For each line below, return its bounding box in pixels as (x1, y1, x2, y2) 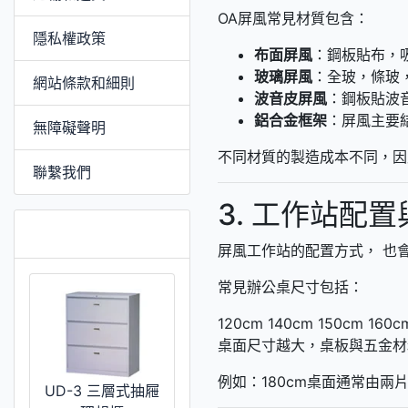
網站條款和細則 (33, 73, 135, 92)
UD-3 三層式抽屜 (45, 381, 159, 400)
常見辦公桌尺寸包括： (218, 277, 363, 296)
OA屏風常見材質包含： (218, 8, 369, 27)
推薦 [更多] (33, 219, 148, 247)
